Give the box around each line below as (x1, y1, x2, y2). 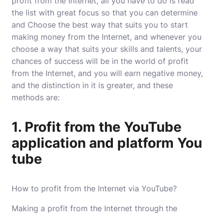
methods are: (12, 93, 60, 102)
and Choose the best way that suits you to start (12, 20, 188, 30)
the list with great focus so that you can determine (12, 8, 198, 17)
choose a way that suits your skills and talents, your (12, 44, 202, 54)
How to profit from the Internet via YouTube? (12, 184, 177, 193)
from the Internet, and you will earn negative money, (12, 68, 203, 78)
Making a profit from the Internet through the (12, 203, 177, 213)
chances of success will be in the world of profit (12, 56, 188, 66)
